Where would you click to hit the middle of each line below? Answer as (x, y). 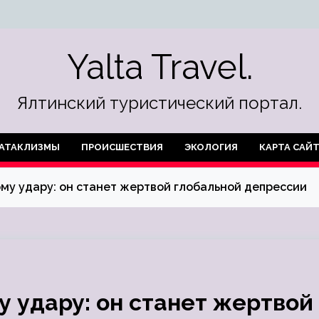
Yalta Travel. (159, 67)
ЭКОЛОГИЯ (211, 147)
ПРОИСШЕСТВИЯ (122, 147)
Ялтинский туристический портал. (159, 103)
